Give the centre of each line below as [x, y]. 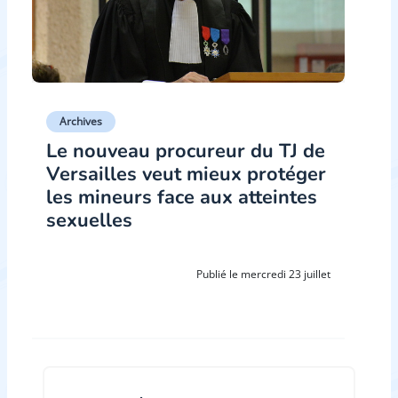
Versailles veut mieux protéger [186, 174]
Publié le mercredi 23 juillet [263, 275]
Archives [81, 121]
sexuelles [89, 220]
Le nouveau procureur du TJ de [186, 151]
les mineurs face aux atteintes [182, 197]
